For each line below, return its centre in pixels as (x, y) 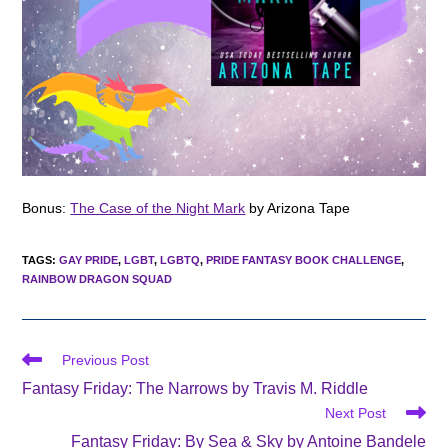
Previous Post (106, 360)
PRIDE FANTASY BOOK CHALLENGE (304, 260)
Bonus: (46, 208)
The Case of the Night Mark (158, 208)
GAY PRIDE (89, 260)
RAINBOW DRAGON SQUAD (97, 279)
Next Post (355, 413)
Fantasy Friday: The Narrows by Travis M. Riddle (195, 389)
